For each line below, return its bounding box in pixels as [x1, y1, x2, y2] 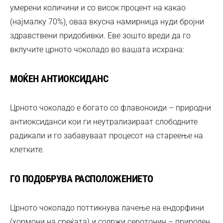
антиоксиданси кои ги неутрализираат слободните [10, 116, 198, 126]
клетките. [10, 144, 44, 154]
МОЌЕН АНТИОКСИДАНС [10, 72, 108, 85]
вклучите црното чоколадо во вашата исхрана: [10, 44, 184, 54]
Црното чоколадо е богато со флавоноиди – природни [10, 103, 211, 112]
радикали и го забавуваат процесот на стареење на [10, 130, 203, 140]
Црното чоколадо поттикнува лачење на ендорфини [10, 203, 204, 213]
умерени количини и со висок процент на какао [10, 2, 186, 12]
